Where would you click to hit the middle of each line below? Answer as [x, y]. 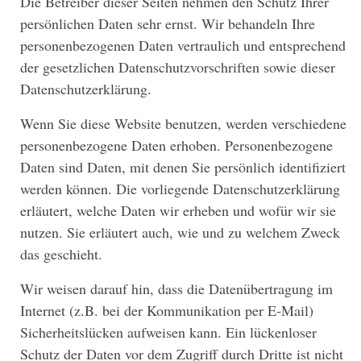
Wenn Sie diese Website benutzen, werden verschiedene [183, 124]
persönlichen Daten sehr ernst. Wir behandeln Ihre [168, 24]
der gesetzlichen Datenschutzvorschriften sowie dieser [178, 67]
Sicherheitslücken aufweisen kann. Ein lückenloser [168, 332]
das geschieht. [61, 254]
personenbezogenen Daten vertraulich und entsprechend [183, 46]
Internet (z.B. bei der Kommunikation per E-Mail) [167, 311]
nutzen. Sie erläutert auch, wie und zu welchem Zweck [180, 232]
